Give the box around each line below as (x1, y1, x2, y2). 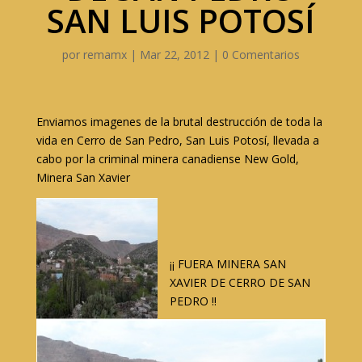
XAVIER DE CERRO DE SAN (169, 275, 310, 290)
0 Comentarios (221, 47, 300, 62)
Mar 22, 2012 (139, 47, 209, 62)
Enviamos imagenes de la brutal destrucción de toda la (36, 114, 322, 129)
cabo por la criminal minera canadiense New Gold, (36, 151, 299, 166)
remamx (82, 47, 127, 62)
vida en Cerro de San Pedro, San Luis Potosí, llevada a (36, 133, 319, 148)
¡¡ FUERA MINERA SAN (169, 256, 286, 271)
